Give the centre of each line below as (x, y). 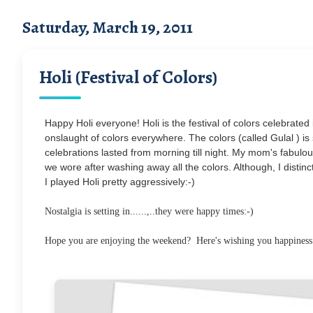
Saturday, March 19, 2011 (108, 27)
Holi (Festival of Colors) (128, 77)
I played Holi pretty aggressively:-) (123, 181)
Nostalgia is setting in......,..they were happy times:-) (149, 211)
